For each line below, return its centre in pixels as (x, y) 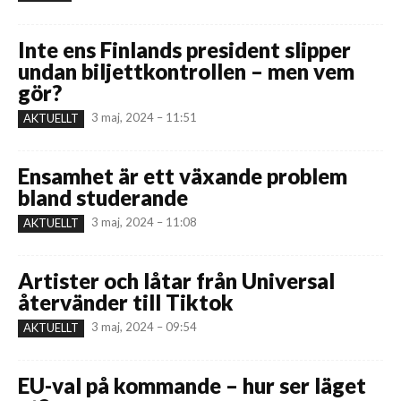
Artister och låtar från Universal (176, 280)
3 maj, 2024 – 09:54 (144, 326)
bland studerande (103, 197)
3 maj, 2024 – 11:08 (144, 222)
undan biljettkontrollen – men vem (186, 71)
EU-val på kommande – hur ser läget (192, 385)
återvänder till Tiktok (126, 302)
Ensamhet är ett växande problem (183, 175)
